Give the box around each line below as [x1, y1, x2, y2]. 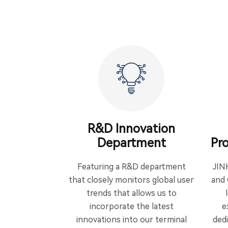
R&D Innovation [88, 122, 175, 136]
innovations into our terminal [76, 215, 187, 224]
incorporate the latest [89, 202, 174, 211]
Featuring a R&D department [77, 162, 186, 172]
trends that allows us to [86, 188, 177, 198]
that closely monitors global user [69, 175, 194, 185]
